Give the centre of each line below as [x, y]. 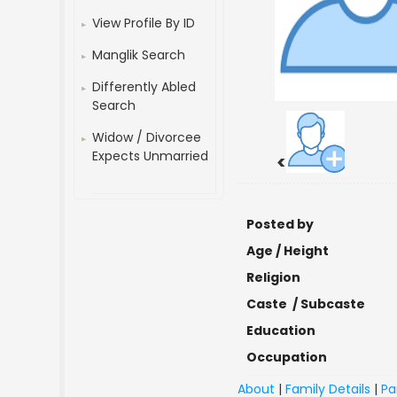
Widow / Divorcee [147, 137]
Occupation [287, 357]
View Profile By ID [144, 23]
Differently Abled [144, 87]
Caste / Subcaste [306, 304]
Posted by [280, 224]
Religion [274, 277]
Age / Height [288, 251]
